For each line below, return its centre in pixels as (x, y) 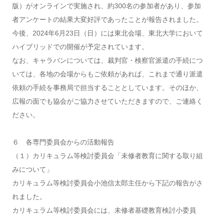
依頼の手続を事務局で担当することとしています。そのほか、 (107, 88)
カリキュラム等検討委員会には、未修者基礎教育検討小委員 (104, 210)
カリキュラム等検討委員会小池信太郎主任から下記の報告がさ (107, 183)
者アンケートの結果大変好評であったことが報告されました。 (107, 19)
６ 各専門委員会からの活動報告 (63, 142)
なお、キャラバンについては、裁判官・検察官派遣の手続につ (107, 60)
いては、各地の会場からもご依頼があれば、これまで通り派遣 (107, 74)
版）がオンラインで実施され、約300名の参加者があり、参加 (106, 6)
